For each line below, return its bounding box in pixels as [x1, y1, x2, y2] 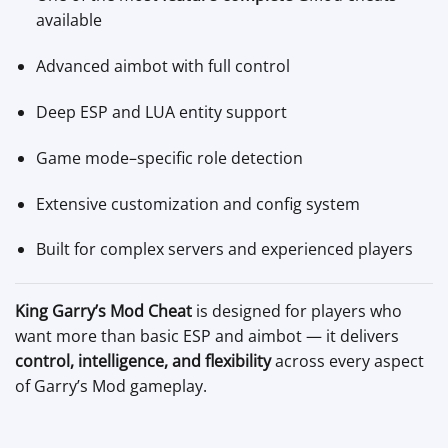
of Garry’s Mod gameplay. [15, 375, 207, 398]
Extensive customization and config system [35, 192, 360, 215]
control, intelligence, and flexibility [15, 350, 271, 373]
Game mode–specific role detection [35, 146, 303, 169]
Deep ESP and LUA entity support [35, 101, 287, 124]
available [35, 9, 102, 32]
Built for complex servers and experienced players [35, 238, 413, 261]
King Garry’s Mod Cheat [15, 300, 192, 323]
